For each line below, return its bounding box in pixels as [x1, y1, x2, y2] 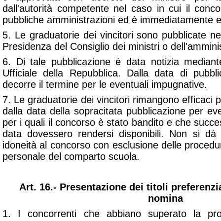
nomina [147, 193, 183, 204]
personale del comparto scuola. [2, 151, 140, 162]
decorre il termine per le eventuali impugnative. [2, 79, 207, 90]
